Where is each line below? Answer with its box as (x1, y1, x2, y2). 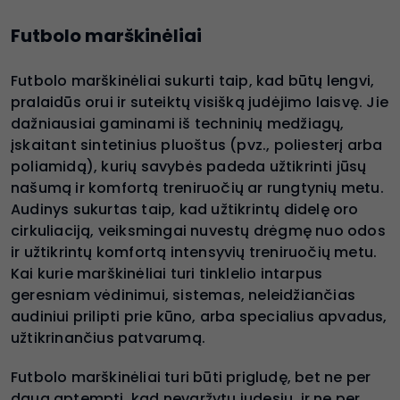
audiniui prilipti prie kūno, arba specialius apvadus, (11, 305, 387, 327)
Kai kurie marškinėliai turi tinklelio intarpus (11, 262, 323, 284)
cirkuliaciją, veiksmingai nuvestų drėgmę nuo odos (11, 220, 386, 241)
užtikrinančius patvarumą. (11, 327, 205, 348)
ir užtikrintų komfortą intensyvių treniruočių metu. (11, 241, 378, 262)
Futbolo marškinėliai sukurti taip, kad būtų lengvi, (11, 70, 375, 91)
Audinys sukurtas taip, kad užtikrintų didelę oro (11, 198, 359, 220)
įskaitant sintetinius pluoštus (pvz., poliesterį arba (11, 134, 383, 155)
